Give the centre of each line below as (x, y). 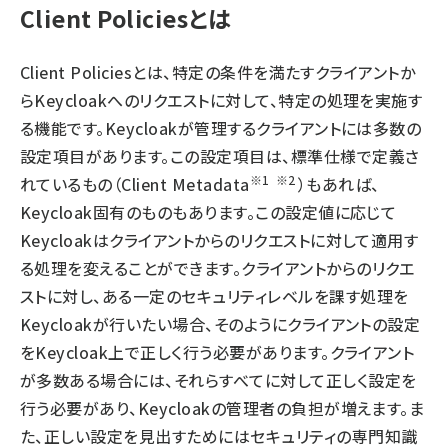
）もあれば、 (338, 184)
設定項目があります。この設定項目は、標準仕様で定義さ (220, 156)
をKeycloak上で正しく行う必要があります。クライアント (217, 352)
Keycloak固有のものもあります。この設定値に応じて (208, 212)
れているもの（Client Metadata (135, 184)
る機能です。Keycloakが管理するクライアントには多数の (221, 128)
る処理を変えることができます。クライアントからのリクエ (217, 268)
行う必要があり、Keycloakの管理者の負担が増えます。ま (222, 408)
